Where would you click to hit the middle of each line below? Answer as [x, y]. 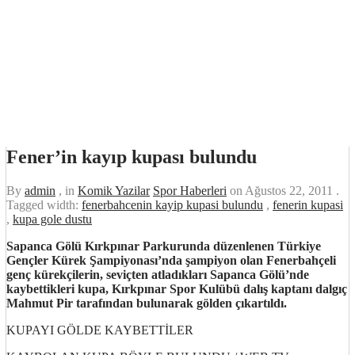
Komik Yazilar [114, 190]
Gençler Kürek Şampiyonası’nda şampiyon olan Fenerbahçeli [171, 260]
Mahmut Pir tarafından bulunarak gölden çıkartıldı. [147, 303]
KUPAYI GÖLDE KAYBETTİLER [100, 330]
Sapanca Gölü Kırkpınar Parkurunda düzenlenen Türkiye [164, 246]
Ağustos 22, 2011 [290, 190]
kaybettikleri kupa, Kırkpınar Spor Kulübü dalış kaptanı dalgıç [177, 288]
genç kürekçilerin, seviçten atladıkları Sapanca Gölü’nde [158, 274]
